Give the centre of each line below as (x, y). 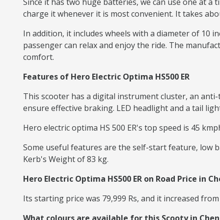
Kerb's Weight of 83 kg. (66, 159)
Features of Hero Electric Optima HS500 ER (106, 77)
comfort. (40, 57)
